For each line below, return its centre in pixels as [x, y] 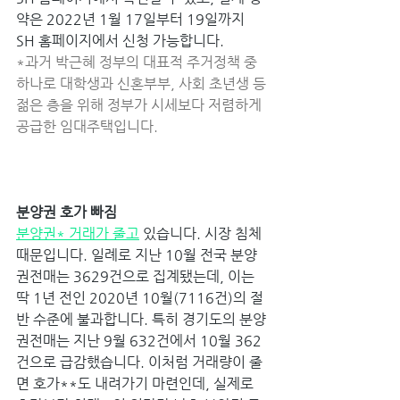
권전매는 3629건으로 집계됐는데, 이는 [137, 276]
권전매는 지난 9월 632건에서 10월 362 [139, 340]
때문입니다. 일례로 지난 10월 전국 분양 [137, 254]
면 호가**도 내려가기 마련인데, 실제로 [137, 383]
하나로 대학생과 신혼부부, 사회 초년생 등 [143, 83]
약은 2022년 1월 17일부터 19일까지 [132, 19]
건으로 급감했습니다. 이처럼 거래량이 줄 [139, 362]
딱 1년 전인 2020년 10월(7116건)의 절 [140, 297]
